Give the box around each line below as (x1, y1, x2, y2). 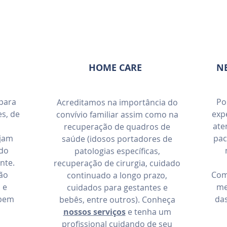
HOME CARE (88, 61, 142, 74)
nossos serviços (63, 206, 126, 217)
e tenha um (125, 206, 171, 217)
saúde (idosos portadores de (62, 133, 172, 144)
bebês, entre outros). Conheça (59, 194, 175, 205)
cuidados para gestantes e (66, 182, 168, 193)
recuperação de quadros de (64, 121, 170, 132)
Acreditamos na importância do (56, 97, 178, 108)
